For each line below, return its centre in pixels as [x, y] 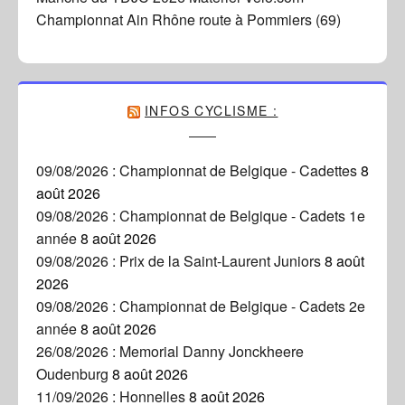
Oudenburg [72, 370]
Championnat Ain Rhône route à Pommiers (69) [188, 15]
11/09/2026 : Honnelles [111, 392]
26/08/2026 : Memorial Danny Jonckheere [170, 347]
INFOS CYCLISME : [212, 106]
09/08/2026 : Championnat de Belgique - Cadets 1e [201, 212]
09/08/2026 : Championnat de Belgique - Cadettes [197, 166]
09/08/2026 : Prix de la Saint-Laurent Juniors [179, 257]
